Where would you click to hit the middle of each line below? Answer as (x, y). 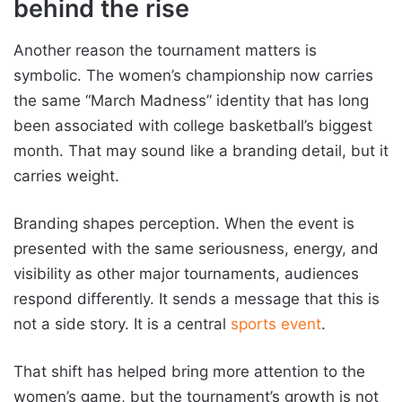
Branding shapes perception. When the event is (184, 223)
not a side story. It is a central (122, 323)
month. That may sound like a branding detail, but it (201, 150)
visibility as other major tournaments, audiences (186, 273)
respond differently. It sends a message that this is (197, 298)
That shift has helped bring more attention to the (189, 371)
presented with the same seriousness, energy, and (196, 248)
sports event (276, 323)
